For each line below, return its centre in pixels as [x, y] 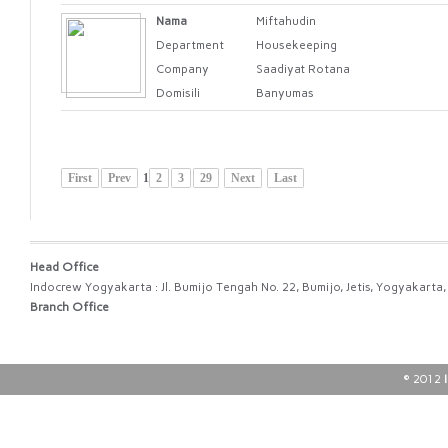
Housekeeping [296, 45]
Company [182, 69]
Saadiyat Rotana [303, 69]
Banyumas [285, 93]
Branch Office [69, 307]
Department [190, 45]
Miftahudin [286, 21]
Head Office [64, 267]
